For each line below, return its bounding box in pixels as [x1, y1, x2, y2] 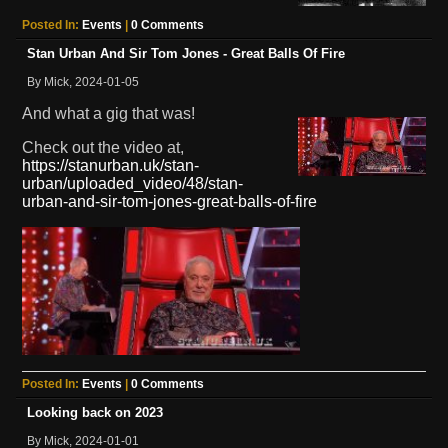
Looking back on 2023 [27, 404, 163, 420]
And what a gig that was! [22, 104, 195, 122]
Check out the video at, [22, 138, 184, 156]
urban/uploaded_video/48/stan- [22, 174, 243, 192]
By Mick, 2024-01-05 [27, 74, 139, 89]
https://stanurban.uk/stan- [22, 156, 199, 174]
